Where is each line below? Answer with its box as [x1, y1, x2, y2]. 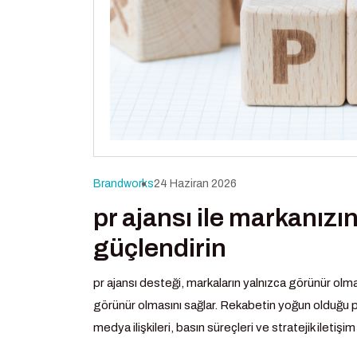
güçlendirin [93, 234, 226, 263]
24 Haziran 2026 [154, 178, 237, 190]
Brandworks [93, 178, 154, 190]
